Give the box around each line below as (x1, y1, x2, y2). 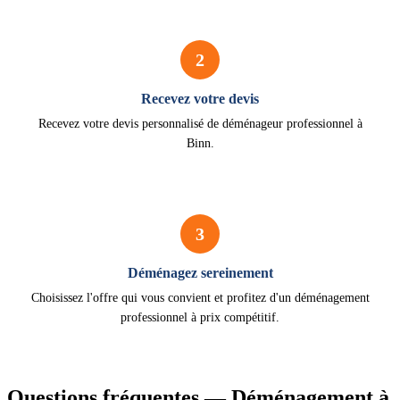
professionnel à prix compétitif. (121, 311, 279, 324)
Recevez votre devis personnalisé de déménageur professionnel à (37, 117, 362, 130)
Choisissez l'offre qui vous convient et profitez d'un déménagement (30, 291, 370, 304)
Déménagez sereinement (127, 265, 273, 280)
